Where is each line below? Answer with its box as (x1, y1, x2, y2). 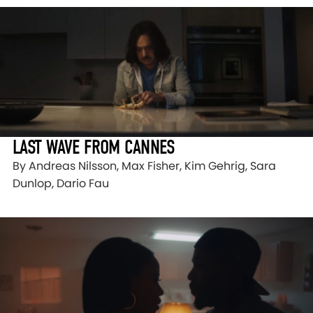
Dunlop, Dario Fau (13, 175, 109, 192)
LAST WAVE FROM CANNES (13, 136, 175, 159)
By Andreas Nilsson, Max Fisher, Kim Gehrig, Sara (13, 158, 276, 175)
